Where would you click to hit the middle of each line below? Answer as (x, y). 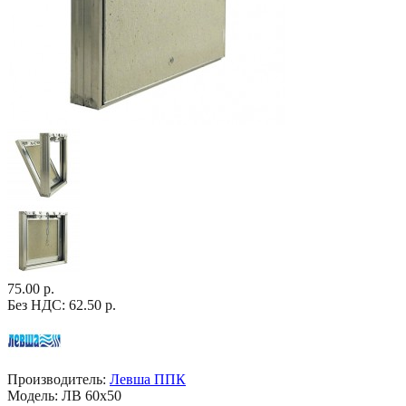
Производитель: (57, 379)
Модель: (33, 396)
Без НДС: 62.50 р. (62, 305)
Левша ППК (148, 379)
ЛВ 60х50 (90, 396)
